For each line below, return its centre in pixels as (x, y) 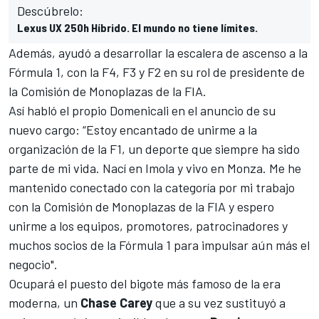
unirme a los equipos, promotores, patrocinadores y (148, 225)
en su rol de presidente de (233, 72)
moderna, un (45, 302)
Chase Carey (116, 302)
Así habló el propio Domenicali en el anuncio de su (142, 110)
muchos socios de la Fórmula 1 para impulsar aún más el (159, 245)
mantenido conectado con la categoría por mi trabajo (152, 187)
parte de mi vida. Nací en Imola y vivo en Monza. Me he (155, 168)
